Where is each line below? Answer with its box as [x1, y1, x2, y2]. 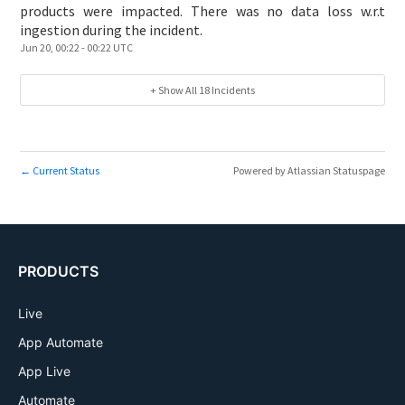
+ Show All [150, 83, 197, 98]
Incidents [212, 83, 255, 98]
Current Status [31, 163, 100, 177]
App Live [18, 363, 71, 379]
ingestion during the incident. [20, 21, 203, 40]
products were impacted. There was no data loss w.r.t [20, 2, 385, 21]
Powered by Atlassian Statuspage [232, 163, 385, 177]
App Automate [18, 334, 103, 350]
